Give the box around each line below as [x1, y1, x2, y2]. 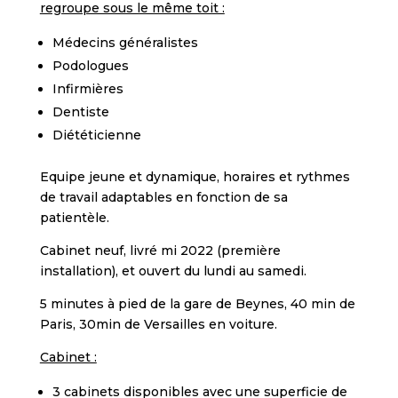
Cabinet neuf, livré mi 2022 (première [39, 243, 281, 259]
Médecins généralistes [52, 35, 198, 51]
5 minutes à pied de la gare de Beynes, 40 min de [39, 296, 355, 312]
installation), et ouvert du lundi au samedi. [39, 263, 306, 279]
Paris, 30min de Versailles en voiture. [39, 316, 277, 332]
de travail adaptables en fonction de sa [39, 189, 288, 205]
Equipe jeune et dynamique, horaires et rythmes [39, 169, 350, 185]
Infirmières [52, 81, 123, 97]
